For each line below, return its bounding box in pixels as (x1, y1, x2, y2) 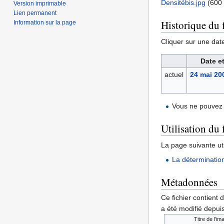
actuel (164, 70, 183, 79)
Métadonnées (161, 175, 217, 189)
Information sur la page (13, 18, 76, 26)
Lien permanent (13, 9, 57, 16)
